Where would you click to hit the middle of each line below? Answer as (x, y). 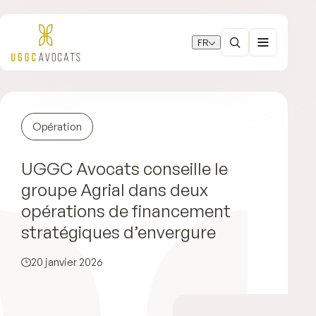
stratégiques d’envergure (119, 232)
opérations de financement (126, 211)
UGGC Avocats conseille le (124, 169)
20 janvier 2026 (67, 262)
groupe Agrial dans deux (115, 190)
